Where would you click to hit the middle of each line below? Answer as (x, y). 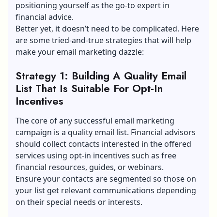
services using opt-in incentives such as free (96, 155)
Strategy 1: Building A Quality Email (101, 75)
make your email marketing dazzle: (80, 52)
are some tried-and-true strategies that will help (103, 40)
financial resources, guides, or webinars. (90, 167)
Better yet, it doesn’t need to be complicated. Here (107, 28)
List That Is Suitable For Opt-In (89, 88)
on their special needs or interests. (79, 202)
